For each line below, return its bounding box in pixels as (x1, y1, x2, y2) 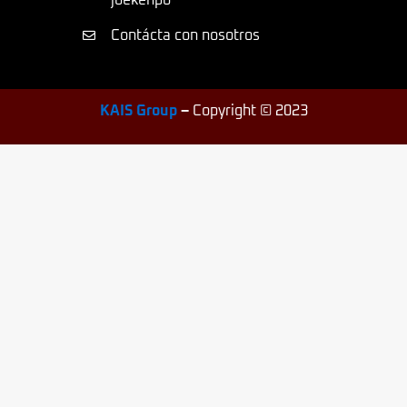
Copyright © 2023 (192, 104, 308, 119)
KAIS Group (99, 104, 177, 119)
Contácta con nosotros (110, 28, 260, 44)
